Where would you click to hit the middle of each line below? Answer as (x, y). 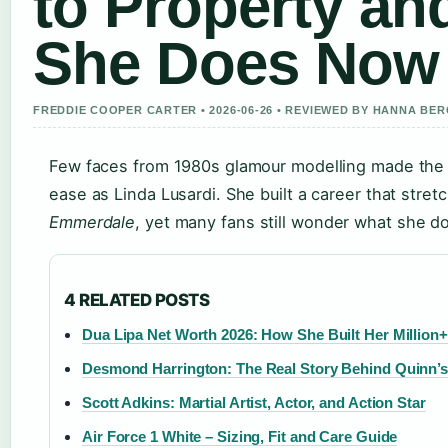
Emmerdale (92, 222)
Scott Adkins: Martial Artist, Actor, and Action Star (254, 402)
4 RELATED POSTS (137, 300)
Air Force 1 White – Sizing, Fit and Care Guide (240, 436)
